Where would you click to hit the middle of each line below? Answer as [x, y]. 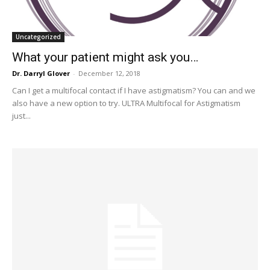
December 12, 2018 [109, 73]
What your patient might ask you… [105, 57]
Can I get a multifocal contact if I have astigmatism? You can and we [134, 90]
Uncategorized [38, 36]
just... [21, 115]
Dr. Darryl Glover [41, 73]
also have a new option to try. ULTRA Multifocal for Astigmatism [126, 103]
